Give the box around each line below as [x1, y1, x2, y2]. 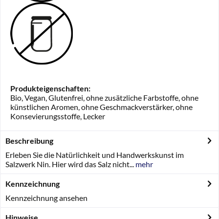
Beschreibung [5, 136, 53, 145]
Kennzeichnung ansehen [5, 193, 88, 202]
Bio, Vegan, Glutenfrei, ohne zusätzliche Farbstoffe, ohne [10, 93, 198, 102]
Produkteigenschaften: [10, 84, 90, 93]
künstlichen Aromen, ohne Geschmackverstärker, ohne [10, 102, 193, 111]
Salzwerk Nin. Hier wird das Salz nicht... [5, 159, 134, 169]
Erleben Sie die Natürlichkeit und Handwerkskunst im [5, 150, 184, 159]
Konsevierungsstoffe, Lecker [10, 111, 105, 121]
